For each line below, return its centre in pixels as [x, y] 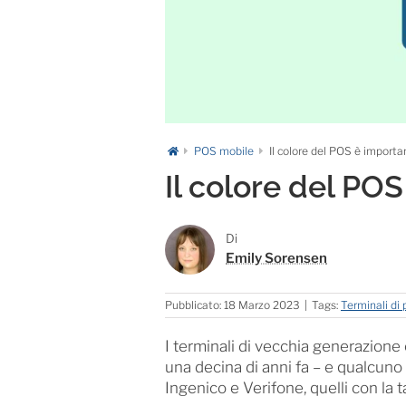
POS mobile [224, 151]
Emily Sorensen [276, 259]
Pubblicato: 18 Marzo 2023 [232, 304]
